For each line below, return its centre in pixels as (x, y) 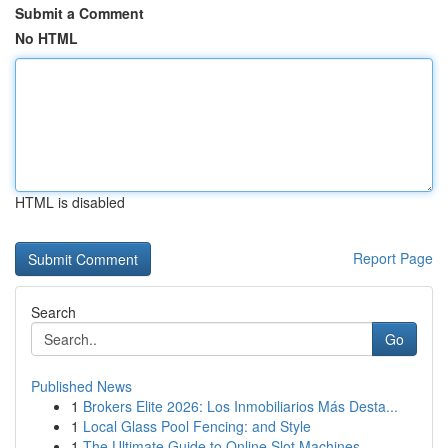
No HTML (46, 38)
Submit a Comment (79, 13)
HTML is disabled (70, 202)
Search (53, 312)
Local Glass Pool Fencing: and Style (197, 426)
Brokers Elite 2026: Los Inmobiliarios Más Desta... (240, 406)
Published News (81, 386)
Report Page (393, 258)
